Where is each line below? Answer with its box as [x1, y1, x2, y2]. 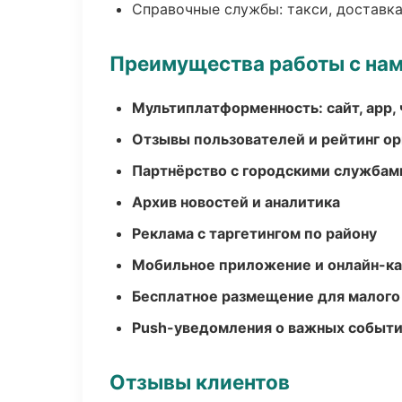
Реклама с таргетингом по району [132, 224, 377, 242]
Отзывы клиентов [109, 370, 290, 394]
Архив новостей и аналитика [132, 193, 340, 211]
